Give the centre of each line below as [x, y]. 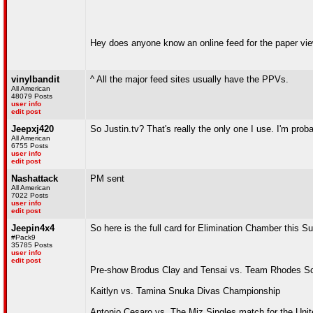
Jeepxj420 [32, 129]
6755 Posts [30, 146]
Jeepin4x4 [33, 228]
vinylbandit [35, 79]
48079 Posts [32, 96]
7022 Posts [30, 195]
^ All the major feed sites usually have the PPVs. [189, 79]
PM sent [107, 179]
